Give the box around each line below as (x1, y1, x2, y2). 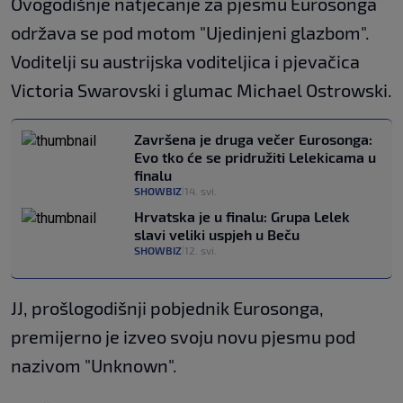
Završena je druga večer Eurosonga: (134, 130, 372, 148)
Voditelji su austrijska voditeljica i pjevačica (11, 50, 360, 73)
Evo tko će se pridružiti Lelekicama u (134, 148, 376, 166)
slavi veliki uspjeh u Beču (134, 226, 300, 244)
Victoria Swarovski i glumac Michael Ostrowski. (11, 79, 392, 102)
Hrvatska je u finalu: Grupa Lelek (134, 208, 350, 226)
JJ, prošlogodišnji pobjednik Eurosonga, (11, 297, 324, 319)
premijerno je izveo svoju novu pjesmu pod (11, 326, 355, 348)
